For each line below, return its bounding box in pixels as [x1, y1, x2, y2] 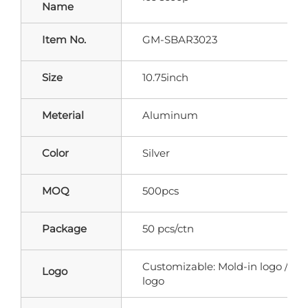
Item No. [42, 32, 86, 46]
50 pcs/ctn [142, 221, 194, 235]
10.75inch [142, 70, 188, 84]
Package [42, 221, 87, 235]
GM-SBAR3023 [142, 32, 217, 46]
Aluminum [142, 108, 198, 122]
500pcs [142, 184, 179, 197]
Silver [142, 146, 170, 159]
